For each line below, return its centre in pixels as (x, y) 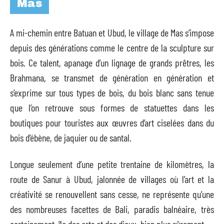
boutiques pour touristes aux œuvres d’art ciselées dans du (112, 122)
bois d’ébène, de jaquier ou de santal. (71, 137)
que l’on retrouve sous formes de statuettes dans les (112, 107)
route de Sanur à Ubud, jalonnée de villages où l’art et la (112, 179)
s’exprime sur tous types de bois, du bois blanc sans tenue (112, 92)
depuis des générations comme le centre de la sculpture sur (112, 47)
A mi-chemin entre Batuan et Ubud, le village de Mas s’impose (112, 32)
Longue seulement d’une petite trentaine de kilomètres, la (112, 164)
